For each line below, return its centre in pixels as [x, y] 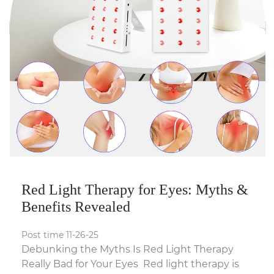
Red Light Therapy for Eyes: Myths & [135, 190]
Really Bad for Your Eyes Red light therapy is [130, 264]
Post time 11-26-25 [60, 235]
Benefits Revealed [76, 207]
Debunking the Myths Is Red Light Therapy [128, 250]
